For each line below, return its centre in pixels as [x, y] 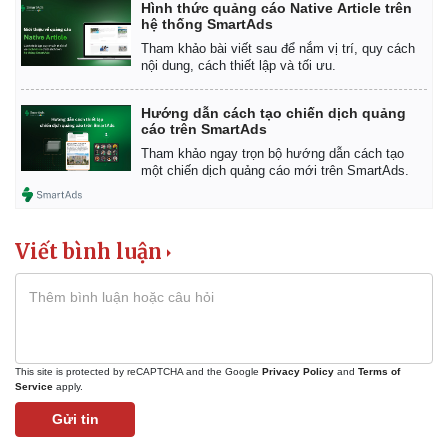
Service [34, 387]
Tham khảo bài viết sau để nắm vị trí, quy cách [278, 49]
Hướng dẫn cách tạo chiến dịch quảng [273, 113]
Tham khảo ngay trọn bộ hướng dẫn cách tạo [272, 154]
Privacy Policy [298, 372]
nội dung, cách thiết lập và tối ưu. [238, 66]
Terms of [379, 372]
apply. [68, 387]
